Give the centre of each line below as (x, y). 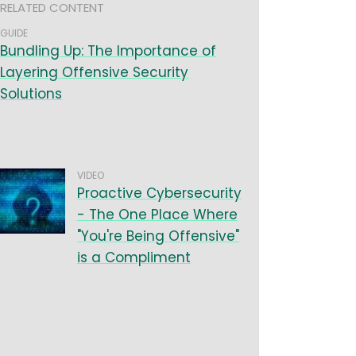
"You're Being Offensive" (158, 236)
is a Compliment (133, 257)
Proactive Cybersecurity (159, 193)
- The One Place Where (157, 215)
